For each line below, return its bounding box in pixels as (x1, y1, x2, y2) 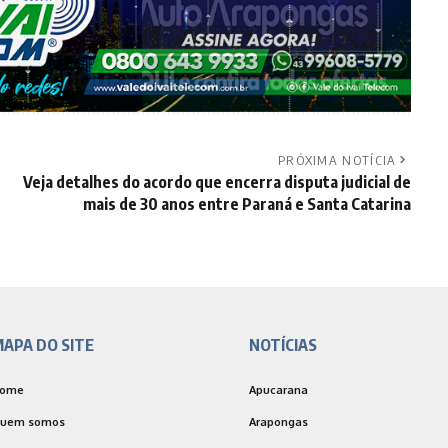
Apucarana (249, 384, 308, 399)
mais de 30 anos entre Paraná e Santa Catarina (82, 195, 411, 216)
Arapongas (249, 416, 308, 431)
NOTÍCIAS (249, 336, 317, 357)
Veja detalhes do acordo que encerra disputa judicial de (22, 173, 411, 194)
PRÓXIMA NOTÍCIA (277, 153, 397, 170)
